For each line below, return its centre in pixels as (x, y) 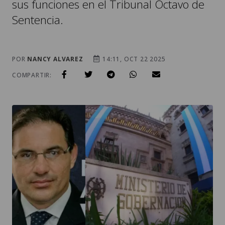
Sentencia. (38, 20)
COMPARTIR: (32, 75)
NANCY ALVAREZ (55, 59)
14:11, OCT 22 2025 (133, 59)
